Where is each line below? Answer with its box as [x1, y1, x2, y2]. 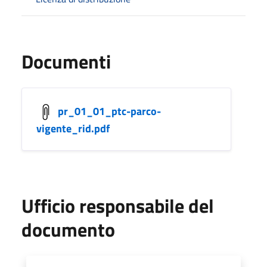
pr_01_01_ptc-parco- [58, 103, 161, 119]
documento [21, 215, 115, 244]
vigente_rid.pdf [36, 120, 110, 136]
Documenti [21, 46, 111, 76]
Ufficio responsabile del [21, 191, 214, 220]
